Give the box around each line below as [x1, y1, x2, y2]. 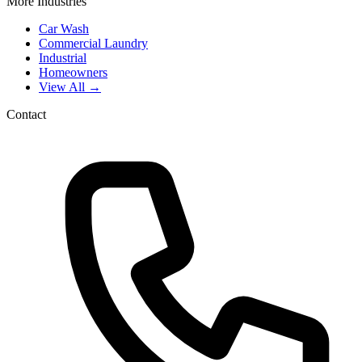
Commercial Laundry [39, 36, 148, 51]
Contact [6, 107, 46, 122]
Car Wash [39, 22, 89, 36]
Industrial [39, 51, 86, 65]
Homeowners [39, 65, 107, 80]
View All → [39, 80, 101, 95]
